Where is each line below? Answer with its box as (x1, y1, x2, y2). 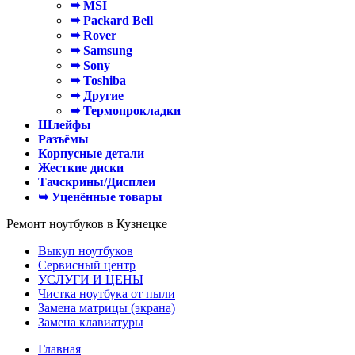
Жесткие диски (38, 161, 124, 174)
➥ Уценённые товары (38, 190, 162, 204)
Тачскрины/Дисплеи (38, 175, 155, 189)
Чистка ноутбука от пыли (38, 287, 175, 300)
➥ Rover (70, 29, 116, 42)
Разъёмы (38, 132, 89, 146)
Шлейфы (38, 118, 91, 132)
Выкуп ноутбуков (38, 244, 133, 258)
